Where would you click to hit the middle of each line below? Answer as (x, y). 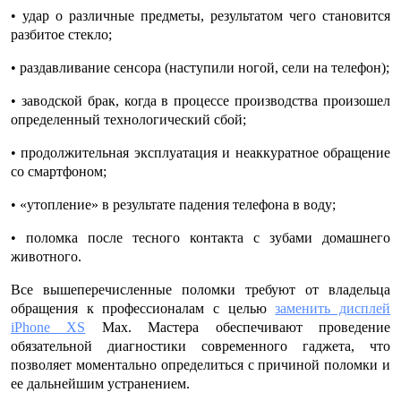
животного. (46, 256)
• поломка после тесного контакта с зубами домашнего (200, 238)
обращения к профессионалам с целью (143, 308)
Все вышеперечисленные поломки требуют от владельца (200, 290)
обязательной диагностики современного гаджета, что (200, 346)
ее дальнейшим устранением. (100, 384)
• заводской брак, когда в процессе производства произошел (200, 101)
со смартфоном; (59, 171)
